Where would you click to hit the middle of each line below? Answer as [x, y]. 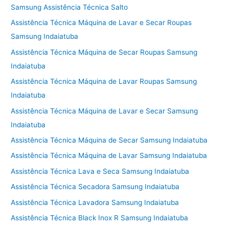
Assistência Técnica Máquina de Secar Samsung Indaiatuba [109, 140]
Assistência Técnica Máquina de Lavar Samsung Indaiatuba [109, 156]
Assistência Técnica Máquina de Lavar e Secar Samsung [105, 111]
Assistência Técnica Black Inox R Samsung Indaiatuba [100, 218]
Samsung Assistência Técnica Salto [70, 7]
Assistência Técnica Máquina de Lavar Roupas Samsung [104, 82]
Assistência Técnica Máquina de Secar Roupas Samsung [104, 52]
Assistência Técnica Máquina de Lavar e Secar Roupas [101, 23]
